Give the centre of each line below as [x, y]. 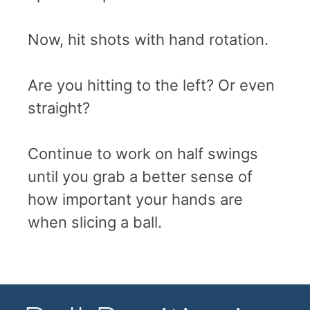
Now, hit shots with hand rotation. [148, 39]
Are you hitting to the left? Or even [151, 85]
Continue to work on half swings [143, 153]
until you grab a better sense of [140, 176]
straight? [59, 108]
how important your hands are [135, 199]
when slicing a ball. [95, 222]
